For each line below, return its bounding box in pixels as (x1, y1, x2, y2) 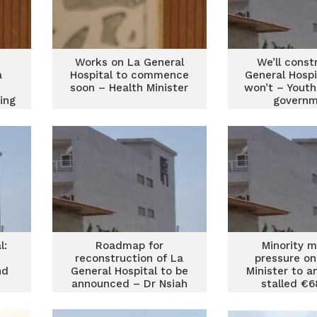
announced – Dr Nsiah (71, 277, 188, 290)
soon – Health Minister (70, 81, 189, 94)
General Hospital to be (70, 265, 188, 277)
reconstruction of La (75, 252, 184, 265)
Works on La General (74, 56, 184, 69)
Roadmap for (95, 239, 163, 252)
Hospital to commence (69, 69, 189, 81)
